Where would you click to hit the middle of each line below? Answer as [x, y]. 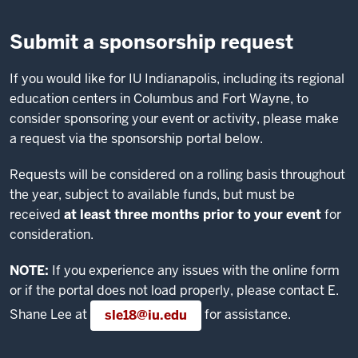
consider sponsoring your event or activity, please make [174, 119]
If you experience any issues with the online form [194, 270]
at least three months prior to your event [193, 215]
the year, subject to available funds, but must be [152, 195]
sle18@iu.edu [146, 315]
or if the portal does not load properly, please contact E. [174, 290]
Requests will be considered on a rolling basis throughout [177, 175]
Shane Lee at [50, 315]
